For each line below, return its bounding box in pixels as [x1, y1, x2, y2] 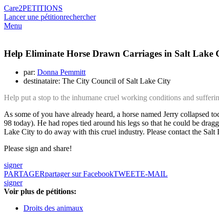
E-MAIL [140, 170, 168, 178]
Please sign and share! [4, 144, 72, 153]
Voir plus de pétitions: [4, 187, 76, 196]
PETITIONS [22, 4, 63, 12]
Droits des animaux [23, 204, 83, 213]
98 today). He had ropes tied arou [4, 119, 107, 128]
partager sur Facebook [45, 170, 113, 178]
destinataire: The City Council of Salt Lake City [23, 77, 171, 86]
